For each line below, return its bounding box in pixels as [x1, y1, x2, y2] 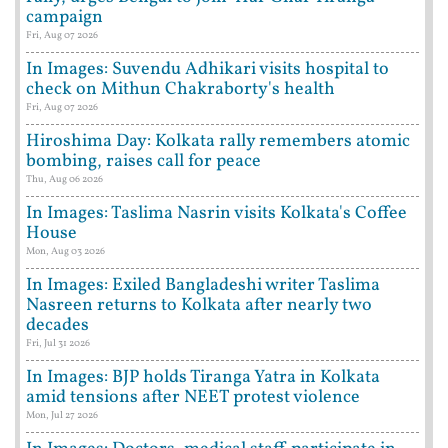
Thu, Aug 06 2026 [26, 171, 103, 186]
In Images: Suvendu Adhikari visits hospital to [26, 56, 389, 82]
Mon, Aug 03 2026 [26, 243, 105, 258]
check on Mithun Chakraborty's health [26, 76, 335, 102]
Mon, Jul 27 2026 [26, 407, 98, 422]
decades [26, 312, 89, 338]
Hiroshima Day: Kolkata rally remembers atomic [26, 128, 410, 154]
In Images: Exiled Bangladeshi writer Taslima [26, 272, 380, 298]
